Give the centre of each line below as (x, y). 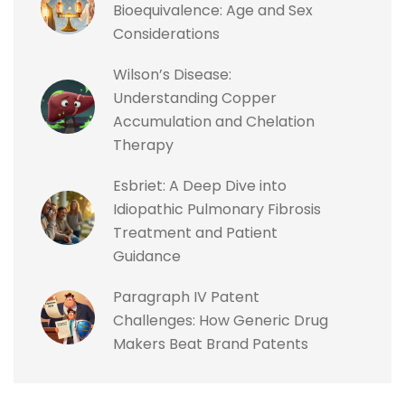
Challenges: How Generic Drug (221, 320)
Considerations (166, 33)
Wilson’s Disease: (172, 74)
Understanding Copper (195, 98)
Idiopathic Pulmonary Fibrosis (217, 209)
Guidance (147, 256)
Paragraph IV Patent (186, 297)
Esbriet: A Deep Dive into (200, 185)
